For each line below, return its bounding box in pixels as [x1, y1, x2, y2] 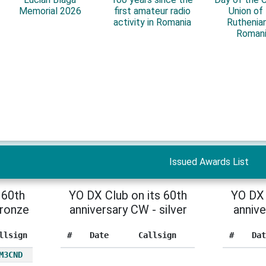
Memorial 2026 [18, 5, 81, 17]
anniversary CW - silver [69, 202, 187, 217]
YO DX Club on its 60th [69, 188, 188, 203]
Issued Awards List [169, 156, 249, 168]
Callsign [138, 230, 177, 240]
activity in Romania [113, 16, 191, 28]
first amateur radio [113, 5, 191, 17]
